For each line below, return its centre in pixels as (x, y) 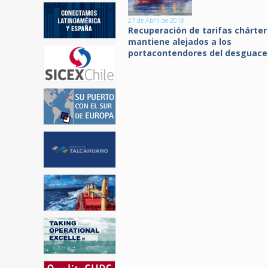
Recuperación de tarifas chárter (197, 30)
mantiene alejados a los (180, 42)
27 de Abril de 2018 (156, 20)
